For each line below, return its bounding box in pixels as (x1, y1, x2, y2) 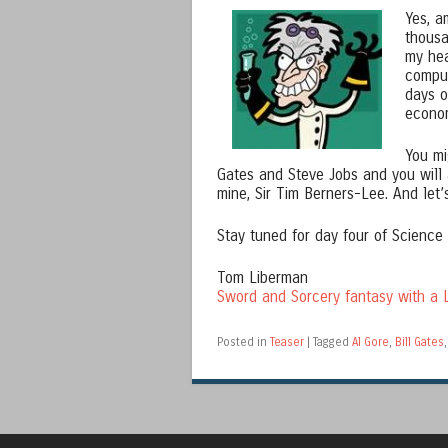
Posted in (217, 334, 270, 349)
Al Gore (352, 334, 389, 349)
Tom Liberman (217, 268, 308, 287)
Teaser (270, 334, 304, 349)
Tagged (313, 334, 352, 349)
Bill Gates (395, 334, 444, 349)
